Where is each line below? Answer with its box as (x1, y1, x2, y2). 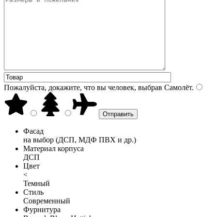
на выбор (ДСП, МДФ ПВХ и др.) (23, 135, 136, 144)
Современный (23, 196, 70, 205)
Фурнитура (23, 205, 61, 214)
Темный (23, 179, 50, 187)
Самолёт (162, 83, 192, 92)
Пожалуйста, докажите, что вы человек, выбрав (4, 83, 162, 92)
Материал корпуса (23, 144, 84, 153)
